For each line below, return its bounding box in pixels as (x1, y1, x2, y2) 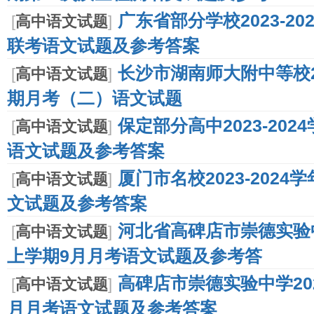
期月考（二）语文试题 (7, 88, 182, 105)
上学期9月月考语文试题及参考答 (7, 246, 262, 263)
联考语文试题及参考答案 (7, 36, 200, 53)
